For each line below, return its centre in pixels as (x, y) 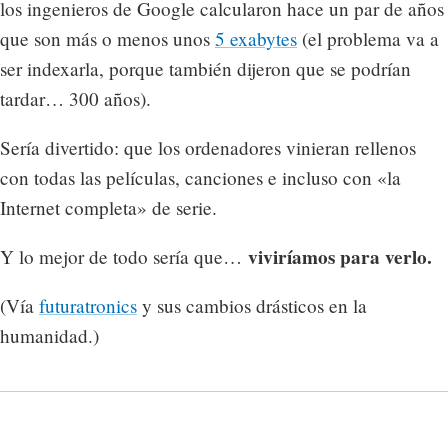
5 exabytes (256, 38)
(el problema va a (368, 38)
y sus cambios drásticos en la (252, 306)
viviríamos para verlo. (340, 256)
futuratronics (88, 306)
